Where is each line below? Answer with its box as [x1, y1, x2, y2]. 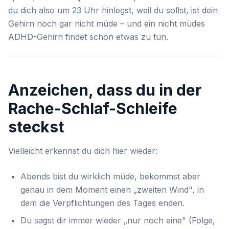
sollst [166, 5, 186, 15]
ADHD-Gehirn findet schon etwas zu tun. [8, 32, 168, 42]
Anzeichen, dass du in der [8, 81, 202, 99]
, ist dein [186, 5, 218, 15]
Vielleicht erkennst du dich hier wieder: [8, 146, 157, 156]
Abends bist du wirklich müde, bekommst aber [20, 171, 200, 181]
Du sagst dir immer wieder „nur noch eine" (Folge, [20, 215, 215, 225]
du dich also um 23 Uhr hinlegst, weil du [8, 5, 166, 15]
